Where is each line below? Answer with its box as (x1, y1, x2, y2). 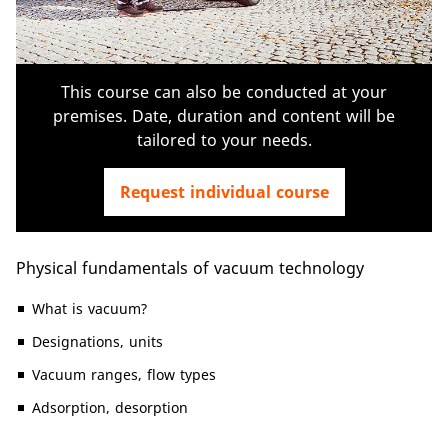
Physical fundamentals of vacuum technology (16, 256, 364, 279)
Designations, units (32, 331, 163, 351)
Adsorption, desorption (32, 397, 188, 417)
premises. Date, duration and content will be (53, 104, 395, 127)
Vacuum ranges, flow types (32, 364, 216, 384)
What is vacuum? (32, 298, 147, 318)
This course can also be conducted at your (61, 80, 387, 103)
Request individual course (119, 180, 329, 203)
